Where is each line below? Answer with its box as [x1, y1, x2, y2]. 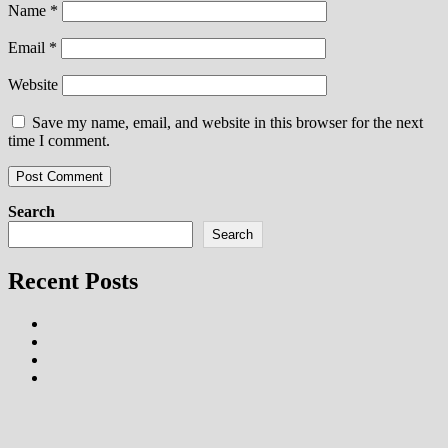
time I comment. [8, 132, 110, 150]
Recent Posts [8, 267, 138, 294]
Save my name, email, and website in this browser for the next [32, 114, 423, 132]
